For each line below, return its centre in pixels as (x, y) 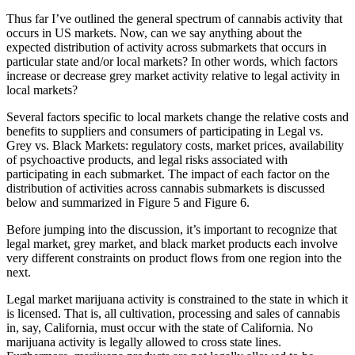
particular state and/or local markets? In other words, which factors (172, 61)
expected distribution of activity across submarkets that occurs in (166, 47)
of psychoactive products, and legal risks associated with (147, 159)
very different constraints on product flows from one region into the (174, 258)
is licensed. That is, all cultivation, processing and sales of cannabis (173, 313)
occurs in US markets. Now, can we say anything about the (154, 32)
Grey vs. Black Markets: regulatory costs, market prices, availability (175, 145)
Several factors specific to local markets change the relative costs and (177, 116)
